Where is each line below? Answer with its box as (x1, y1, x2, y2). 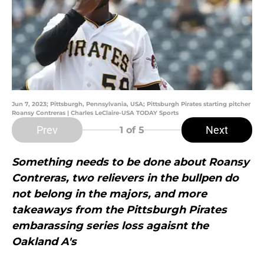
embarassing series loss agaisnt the (12, 219, 209, 233)
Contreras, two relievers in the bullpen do (12, 171, 239, 185)
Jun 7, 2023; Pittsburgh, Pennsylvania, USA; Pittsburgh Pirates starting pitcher (12, 100, 250, 108)
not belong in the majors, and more (12, 187, 207, 201)
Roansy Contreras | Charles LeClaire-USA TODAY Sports (12, 109, 179, 117)
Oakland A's (12, 235, 77, 249)
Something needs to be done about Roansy (12, 156, 249, 169)
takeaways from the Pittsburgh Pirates (12, 203, 227, 217)
